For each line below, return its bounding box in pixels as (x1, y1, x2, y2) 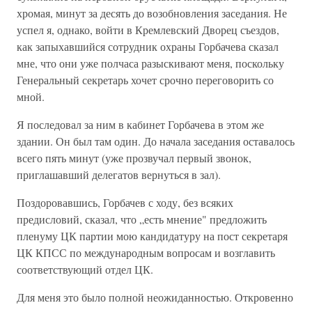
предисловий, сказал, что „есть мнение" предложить (17, 212, 267, 226)
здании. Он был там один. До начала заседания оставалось (17, 134, 295, 148)
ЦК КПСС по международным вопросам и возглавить (17, 245, 275, 260)
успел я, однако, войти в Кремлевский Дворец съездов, (17, 22, 279, 37)
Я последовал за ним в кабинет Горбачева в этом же (17, 117, 264, 132)
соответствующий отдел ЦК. (17, 262, 153, 276)
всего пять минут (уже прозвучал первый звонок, (17, 150, 251, 165)
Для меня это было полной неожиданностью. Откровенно (17, 290, 293, 304)
